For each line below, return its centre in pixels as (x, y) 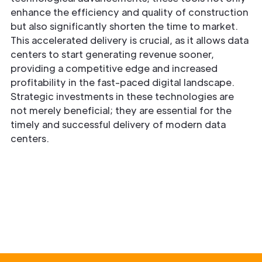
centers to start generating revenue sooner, (112, 54)
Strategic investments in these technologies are (122, 96)
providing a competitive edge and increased (114, 68)
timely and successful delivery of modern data (118, 125)
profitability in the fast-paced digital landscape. (123, 82)
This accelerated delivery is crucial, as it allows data (130, 40)
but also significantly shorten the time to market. (124, 26)
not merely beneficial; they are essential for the (121, 111)
